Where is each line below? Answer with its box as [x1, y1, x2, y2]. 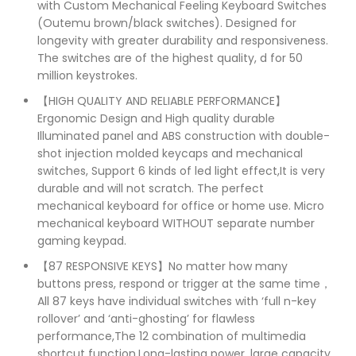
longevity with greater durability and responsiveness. [37, 32, 328, 48]
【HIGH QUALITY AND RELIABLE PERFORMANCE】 [37, 92, 286, 109]
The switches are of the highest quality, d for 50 [37, 49, 303, 66]
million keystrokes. [37, 67, 137, 83]
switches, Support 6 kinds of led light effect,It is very [37, 162, 325, 179]
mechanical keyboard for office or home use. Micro [37, 197, 324, 214]
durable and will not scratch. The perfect [37, 180, 264, 196]
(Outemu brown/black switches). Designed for [37, 14, 296, 31]
